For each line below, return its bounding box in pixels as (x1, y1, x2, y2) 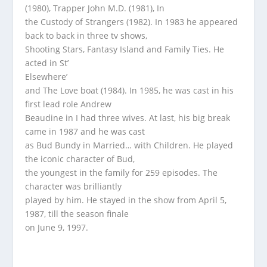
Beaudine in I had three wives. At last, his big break (25, 111, 231, 123)
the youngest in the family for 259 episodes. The (25, 166, 218, 178)
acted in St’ (25, 57, 69, 69)
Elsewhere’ (25, 70, 68, 82)
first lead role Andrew (25, 98, 112, 110)
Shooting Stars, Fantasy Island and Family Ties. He (25, 43, 225, 55)
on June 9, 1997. (25, 221, 89, 233)
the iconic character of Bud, (25, 153, 135, 164)
